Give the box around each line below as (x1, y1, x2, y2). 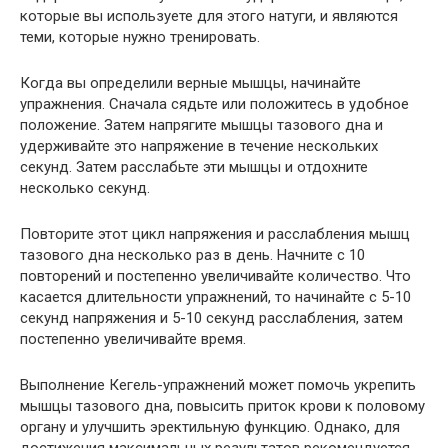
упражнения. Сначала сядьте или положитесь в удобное (20, 95, 409, 114)
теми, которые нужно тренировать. (20, 28, 260, 47)
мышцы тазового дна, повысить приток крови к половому (20, 397, 425, 416)
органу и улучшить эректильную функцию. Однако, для (20, 418, 400, 437)
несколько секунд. (20, 179, 150, 198)
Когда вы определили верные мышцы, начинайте (20, 74, 361, 93)
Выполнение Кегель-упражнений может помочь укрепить (20, 376, 416, 395)
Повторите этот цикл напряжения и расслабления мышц (20, 225, 410, 244)
